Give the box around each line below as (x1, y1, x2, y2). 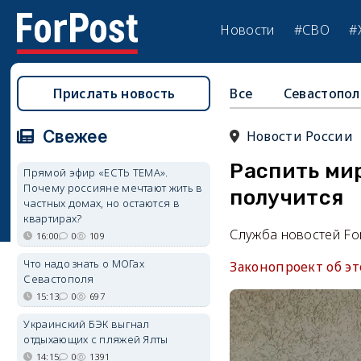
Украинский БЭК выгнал (23, 317, 150, 331)
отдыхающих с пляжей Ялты (23, 332, 168, 346)
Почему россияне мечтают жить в (23, 180, 203, 195)
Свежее (38, 127, 107, 147)
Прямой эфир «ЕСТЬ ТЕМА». (23, 165, 168, 180)
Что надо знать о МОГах (23, 256, 145, 271)
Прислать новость (52, 85, 176, 102)
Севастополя (23, 272, 94, 286)
